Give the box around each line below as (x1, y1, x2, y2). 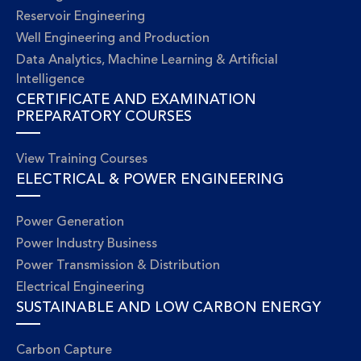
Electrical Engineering (16, 281, 144, 294)
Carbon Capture (16, 344, 112, 357)
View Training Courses (16, 153, 147, 166)
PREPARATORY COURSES (16, 110, 192, 124)
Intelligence (16, 73, 85, 86)
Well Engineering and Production (16, 32, 210, 45)
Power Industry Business (16, 238, 157, 251)
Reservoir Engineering (16, 10, 145, 23)
